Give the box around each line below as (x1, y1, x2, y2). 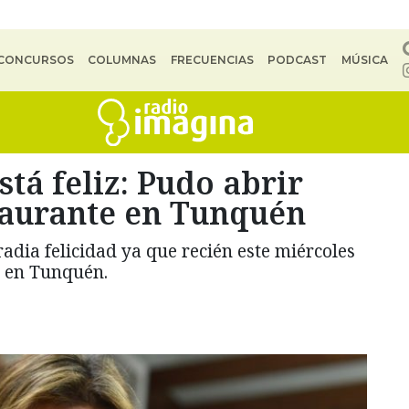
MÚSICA (341, 53, 388, 67)
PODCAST (267, 53, 328, 67)
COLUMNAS (88, 53, 157, 67)
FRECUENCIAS (170, 53, 254, 67)
